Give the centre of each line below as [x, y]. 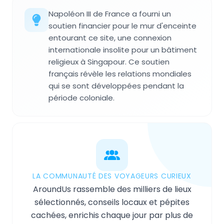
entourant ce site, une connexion [110, 38]
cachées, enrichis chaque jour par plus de [112, 215]
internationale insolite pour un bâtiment [123, 50]
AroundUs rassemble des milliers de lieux [112, 189]
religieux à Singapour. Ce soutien [109, 62]
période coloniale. [81, 98]
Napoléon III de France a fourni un [110, 14]
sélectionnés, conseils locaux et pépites [112, 202]
